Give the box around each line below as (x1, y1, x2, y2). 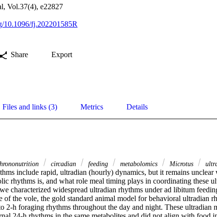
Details (126, 103, 148, 111)
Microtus (168, 159, 195, 168)
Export (51, 50, 72, 59)
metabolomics (118, 159, 159, 168)
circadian (49, 159, 78, 168)
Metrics (80, 103, 103, 111)
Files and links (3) (2, 103, 57, 111)
